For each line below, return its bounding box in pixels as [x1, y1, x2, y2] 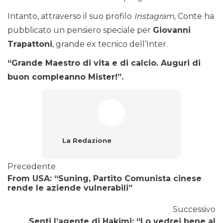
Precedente [7, 162, 56, 172]
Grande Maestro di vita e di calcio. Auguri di [11, 58, 201, 68]
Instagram [134, 11, 174, 21]
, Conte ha [174, 11, 214, 21]
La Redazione [62, 136, 111, 145]
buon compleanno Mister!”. [7, 72, 123, 82]
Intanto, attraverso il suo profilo [7, 11, 134, 21]
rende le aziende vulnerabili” [7, 183, 132, 193]
